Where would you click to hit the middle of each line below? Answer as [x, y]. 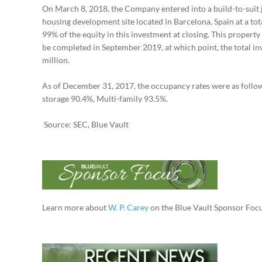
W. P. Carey [128, 208]
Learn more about [75, 208]
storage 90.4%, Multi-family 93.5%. [105, 99]
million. [56, 60]
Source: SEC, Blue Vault [85, 125]
